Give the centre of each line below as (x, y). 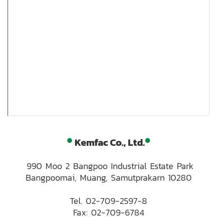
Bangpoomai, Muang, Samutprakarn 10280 (108, 178)
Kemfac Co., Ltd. (109, 142)
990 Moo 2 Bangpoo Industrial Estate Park (108, 166)
